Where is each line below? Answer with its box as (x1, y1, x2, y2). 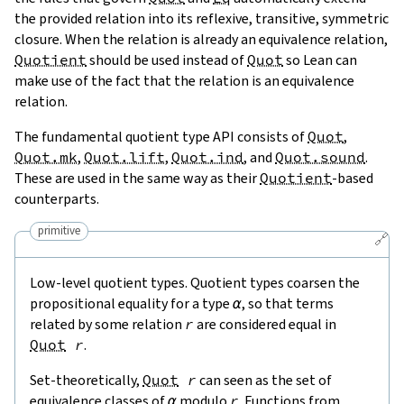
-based (332, 168, 373, 188)
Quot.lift (84, 147, 165, 166)
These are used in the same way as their (14, 168, 260, 188)
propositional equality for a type (30, 293, 233, 313)
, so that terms (242, 293, 334, 313)
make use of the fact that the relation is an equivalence (14, 70, 354, 90)
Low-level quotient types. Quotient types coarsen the (30, 272, 360, 292)
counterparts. (14, 188, 99, 208)
